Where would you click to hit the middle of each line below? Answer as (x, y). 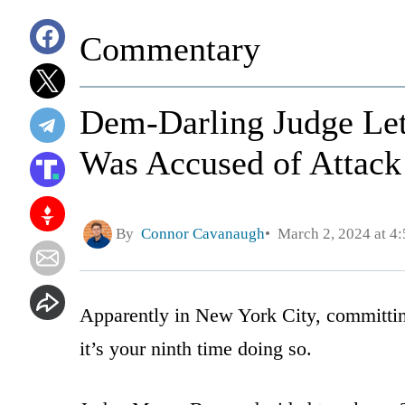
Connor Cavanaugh (203, 234)
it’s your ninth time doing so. (196, 348)
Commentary (170, 49)
